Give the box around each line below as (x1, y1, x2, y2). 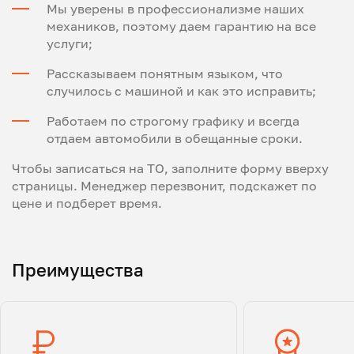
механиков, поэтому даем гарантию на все (47, 17, 316, 34)
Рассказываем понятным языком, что (47, 65, 283, 81)
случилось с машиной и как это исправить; (47, 82, 316, 99)
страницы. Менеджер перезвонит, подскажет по (12, 177, 317, 194)
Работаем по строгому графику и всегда (47, 112, 299, 129)
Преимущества (12, 258, 144, 281)
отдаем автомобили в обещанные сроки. (47, 130, 303, 146)
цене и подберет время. (12, 194, 162, 211)
